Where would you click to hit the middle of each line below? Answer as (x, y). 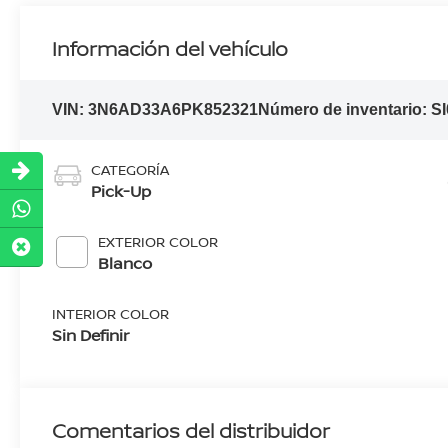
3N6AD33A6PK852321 (173, 109)
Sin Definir (91, 334)
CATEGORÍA (130, 169)
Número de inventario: (345, 109)
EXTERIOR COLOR (158, 241)
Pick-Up (121, 190)
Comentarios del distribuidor (191, 430)
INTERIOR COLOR (111, 313)
